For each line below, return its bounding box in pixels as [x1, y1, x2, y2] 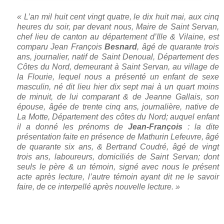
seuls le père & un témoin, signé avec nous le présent [17, 162, 219, 171]
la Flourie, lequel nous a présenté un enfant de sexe [17, 72, 219, 81]
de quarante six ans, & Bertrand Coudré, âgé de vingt [17, 142, 219, 151]
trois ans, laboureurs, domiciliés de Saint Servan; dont [17, 152, 219, 161]
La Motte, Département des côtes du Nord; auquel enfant [17, 112, 219, 121]
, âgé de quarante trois [137, 42, 219, 51]
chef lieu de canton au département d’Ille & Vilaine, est [17, 32, 219, 41]
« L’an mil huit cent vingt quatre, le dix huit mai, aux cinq [17, 12, 219, 21]
